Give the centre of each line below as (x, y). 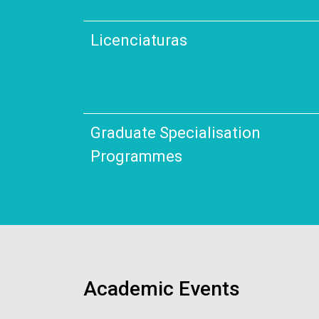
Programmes (136, 156)
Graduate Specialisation (176, 132)
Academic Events (162, 288)
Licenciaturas (139, 40)
